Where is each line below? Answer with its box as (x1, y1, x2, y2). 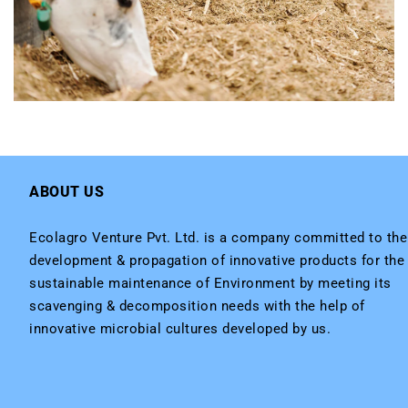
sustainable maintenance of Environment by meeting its (29, 275, 392, 292)
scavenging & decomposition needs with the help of (29, 298, 365, 315)
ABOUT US (29, 183, 104, 201)
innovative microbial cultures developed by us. (29, 321, 331, 338)
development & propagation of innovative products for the (29, 252, 404, 270)
